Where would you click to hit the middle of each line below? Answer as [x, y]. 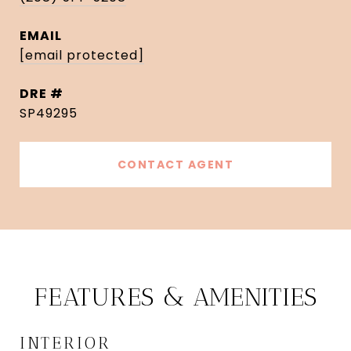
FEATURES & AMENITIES [175, 297]
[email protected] [82, 55]
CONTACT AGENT [175, 165]
